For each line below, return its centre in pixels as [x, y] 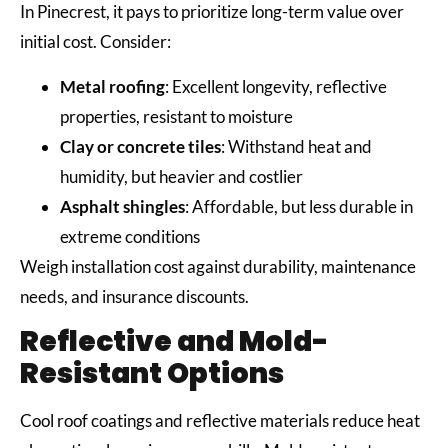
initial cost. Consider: [97, 42]
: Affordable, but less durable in [299, 206]
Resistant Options [152, 373]
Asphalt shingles [122, 206]
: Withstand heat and [296, 146]
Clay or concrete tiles [140, 146]
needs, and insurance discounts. [136, 296]
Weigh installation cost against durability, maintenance [218, 266]
